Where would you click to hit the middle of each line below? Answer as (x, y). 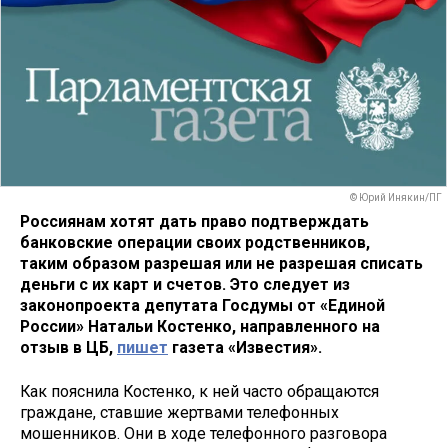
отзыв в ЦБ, (68, 347)
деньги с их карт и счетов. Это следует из (185, 284)
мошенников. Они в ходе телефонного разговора (203, 434)
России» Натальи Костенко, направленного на (200, 326)
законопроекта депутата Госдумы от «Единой (202, 305)
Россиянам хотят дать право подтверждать (194, 221)
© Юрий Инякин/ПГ (396, 198)
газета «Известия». (247, 347)
